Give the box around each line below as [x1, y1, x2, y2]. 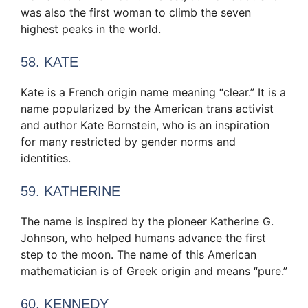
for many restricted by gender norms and [21, 135, 236, 149]
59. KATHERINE [21, 184, 120, 199]
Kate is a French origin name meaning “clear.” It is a [21, 85, 286, 100]
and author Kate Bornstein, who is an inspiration [21, 118, 269, 133]
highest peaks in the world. [21, 22, 161, 36]
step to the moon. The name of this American [21, 247, 256, 262]
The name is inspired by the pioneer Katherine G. [21, 214, 274, 229]
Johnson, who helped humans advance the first [21, 231, 266, 245]
